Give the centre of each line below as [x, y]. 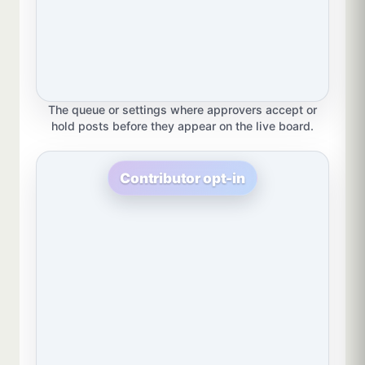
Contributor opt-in [182, 178]
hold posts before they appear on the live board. [182, 126]
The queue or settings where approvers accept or [182, 110]
